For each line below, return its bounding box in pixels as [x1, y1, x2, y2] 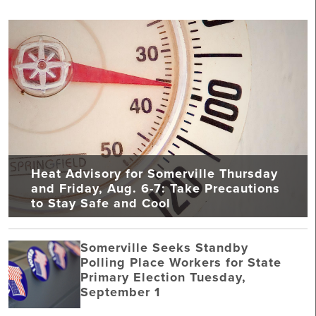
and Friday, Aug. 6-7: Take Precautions [31, 179, 280, 198]
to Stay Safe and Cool [31, 194, 176, 213]
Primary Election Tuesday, [80, 268, 246, 287]
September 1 [80, 283, 160, 302]
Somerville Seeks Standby [80, 238, 248, 257]
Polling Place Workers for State [80, 253, 281, 272]
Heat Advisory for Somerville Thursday [31, 164, 278, 183]
